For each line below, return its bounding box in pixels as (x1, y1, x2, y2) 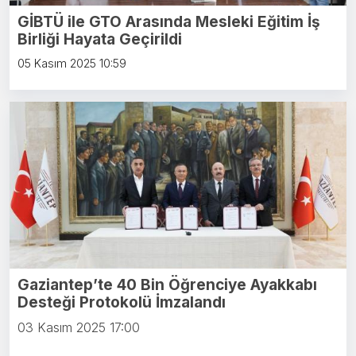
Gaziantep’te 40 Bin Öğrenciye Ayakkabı (17, 276, 317, 295)
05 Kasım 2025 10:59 (17, 56, 126, 71)
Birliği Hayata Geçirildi (17, 29, 182, 48)
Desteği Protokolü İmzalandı (17, 293, 226, 312)
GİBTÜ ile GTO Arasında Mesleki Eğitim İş (17, 12, 320, 31)
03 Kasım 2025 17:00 (17, 319, 140, 336)
